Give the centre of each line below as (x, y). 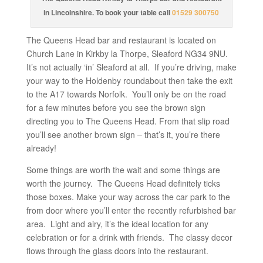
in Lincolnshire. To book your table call (108, 13)
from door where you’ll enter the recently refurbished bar (131, 210)
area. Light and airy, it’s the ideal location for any (117, 224)
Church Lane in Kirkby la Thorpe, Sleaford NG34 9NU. (127, 54)
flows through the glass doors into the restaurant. (117, 251)
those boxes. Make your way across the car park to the (128, 197)
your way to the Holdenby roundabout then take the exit (129, 81)
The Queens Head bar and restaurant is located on (121, 40)
